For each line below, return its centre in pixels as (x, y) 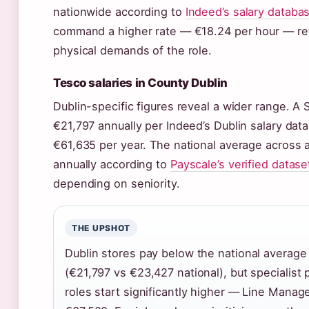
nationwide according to (119, 11)
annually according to (112, 164)
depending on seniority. (117, 183)
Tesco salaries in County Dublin (140, 82)
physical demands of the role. (133, 50)
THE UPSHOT (101, 228)
